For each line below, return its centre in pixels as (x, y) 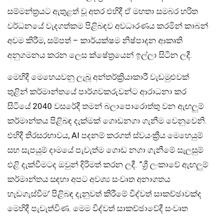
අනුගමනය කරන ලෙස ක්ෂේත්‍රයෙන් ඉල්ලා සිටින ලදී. (100, 55)
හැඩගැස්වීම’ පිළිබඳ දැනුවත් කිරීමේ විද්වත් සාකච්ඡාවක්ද (104, 193)
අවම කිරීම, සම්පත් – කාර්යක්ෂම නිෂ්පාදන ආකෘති (95, 40)
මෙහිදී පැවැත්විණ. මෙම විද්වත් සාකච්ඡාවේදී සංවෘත (98, 208)
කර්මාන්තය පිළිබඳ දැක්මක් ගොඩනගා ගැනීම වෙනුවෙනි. (107, 120)
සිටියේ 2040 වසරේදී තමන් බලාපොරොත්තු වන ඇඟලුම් (106, 106)
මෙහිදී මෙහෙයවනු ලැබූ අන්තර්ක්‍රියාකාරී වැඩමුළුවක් (98, 77)
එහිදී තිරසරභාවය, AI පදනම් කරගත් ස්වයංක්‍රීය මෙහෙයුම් (105, 135)
